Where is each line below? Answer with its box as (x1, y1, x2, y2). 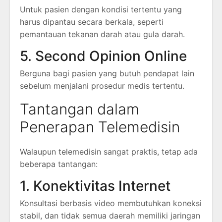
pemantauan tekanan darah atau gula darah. (20, 29, 185, 40)
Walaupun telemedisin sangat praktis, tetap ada (20, 147, 198, 157)
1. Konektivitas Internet (20, 177, 170, 195)
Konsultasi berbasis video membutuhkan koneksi (20, 198, 202, 209)
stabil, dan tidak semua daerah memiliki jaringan (20, 211, 200, 221)
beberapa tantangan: (20, 159, 98, 169)
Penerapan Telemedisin (20, 118, 180, 136)
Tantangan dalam (20, 100, 139, 118)
